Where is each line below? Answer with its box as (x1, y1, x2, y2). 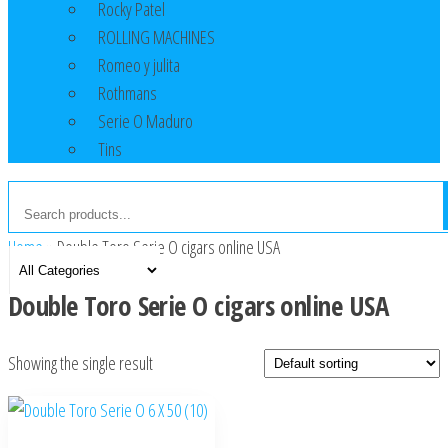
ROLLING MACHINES (98, 25, 215, 50)
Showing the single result (8, 351, 153, 376)
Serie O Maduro (98, 109, 193, 134)
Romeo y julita (98, 53, 180, 78)
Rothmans (98, 81, 157, 106)
